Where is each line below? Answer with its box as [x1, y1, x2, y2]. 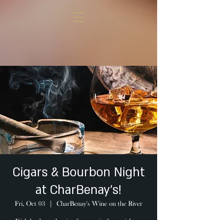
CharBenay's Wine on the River [56, 200, 142, 208]
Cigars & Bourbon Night [12, 165, 145, 181]
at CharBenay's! [35, 182, 122, 198]
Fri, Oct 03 [15, 200, 45, 208]
